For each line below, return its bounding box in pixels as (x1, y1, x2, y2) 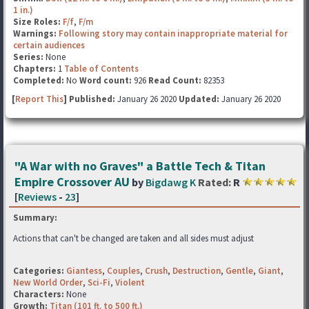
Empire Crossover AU (14, 174, 130, 190)
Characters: (13, 288, 66, 300)
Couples (107, 265, 140, 277)
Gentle (226, 265, 253, 277)
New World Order (13, 277, 83, 288)
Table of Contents (64, 63, 139, 74)
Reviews (18, 190, 57, 203)
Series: (13, 51, 43, 63)
